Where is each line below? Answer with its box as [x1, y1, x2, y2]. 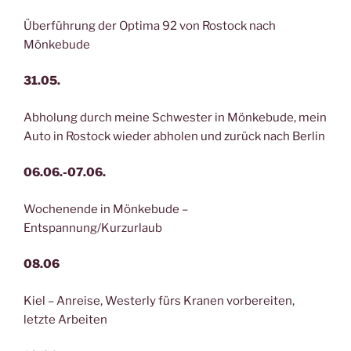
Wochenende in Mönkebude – [24, 201, 188, 216]
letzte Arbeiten [24, 312, 107, 327]
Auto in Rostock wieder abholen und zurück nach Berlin [24, 128, 325, 143]
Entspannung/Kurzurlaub [24, 220, 162, 235]
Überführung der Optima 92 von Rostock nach [24, 18, 276, 33]
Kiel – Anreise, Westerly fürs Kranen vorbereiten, [24, 293, 295, 308]
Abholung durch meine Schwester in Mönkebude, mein [24, 110, 327, 125]
